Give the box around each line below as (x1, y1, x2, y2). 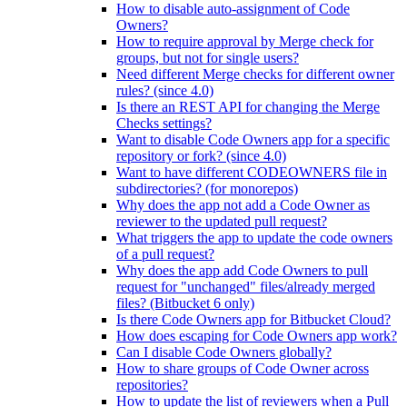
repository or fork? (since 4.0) (116, 148, 286, 164)
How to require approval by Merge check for (116, 34, 373, 49)
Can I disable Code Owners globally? (116, 344, 332, 360)
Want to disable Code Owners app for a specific (116, 132, 390, 147)
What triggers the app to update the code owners (116, 230, 392, 245)
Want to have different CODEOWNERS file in (116, 164, 387, 180)
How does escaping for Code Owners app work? (116, 328, 397, 343)
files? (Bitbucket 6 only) (116, 295, 254, 311)
